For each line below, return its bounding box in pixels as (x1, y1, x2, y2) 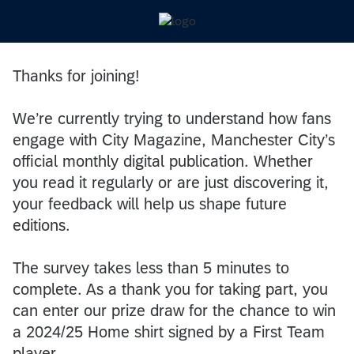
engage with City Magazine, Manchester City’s (13, 130, 335, 149)
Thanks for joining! (13, 66, 140, 85)
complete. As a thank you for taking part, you (13, 280, 328, 298)
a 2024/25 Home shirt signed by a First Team (13, 322, 325, 341)
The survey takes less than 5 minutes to (13, 258, 289, 277)
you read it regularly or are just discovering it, (13, 173, 329, 191)
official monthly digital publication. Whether (13, 152, 313, 170)
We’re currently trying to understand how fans (13, 109, 331, 127)
